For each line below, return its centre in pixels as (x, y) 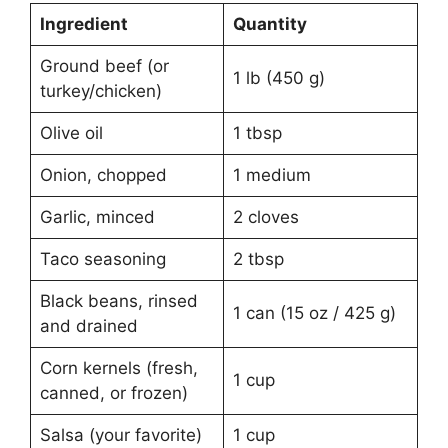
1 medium (271, 175)
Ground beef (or (104, 66)
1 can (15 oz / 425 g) (314, 313)
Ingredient (83, 24)
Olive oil (71, 133)
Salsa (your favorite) (120, 435)
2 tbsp (258, 259)
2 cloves (265, 217)
